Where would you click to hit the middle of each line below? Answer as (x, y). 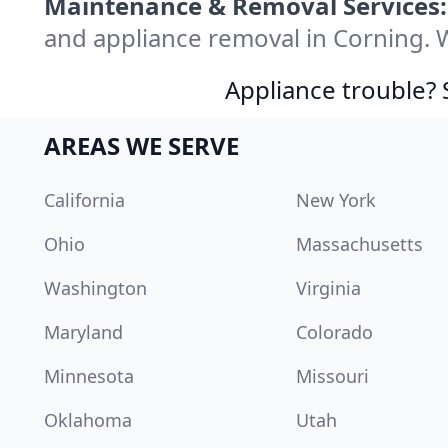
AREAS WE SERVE (141, 146)
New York (336, 200)
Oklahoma (88, 420)
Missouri (332, 376)
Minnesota (89, 376)
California (84, 200)
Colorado (334, 332)
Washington (95, 288)
